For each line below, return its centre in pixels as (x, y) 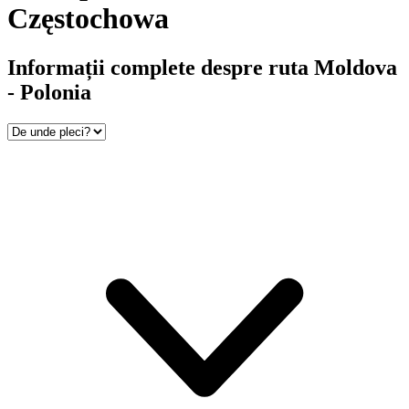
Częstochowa (88, 19)
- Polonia (49, 92)
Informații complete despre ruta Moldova (202, 67)
